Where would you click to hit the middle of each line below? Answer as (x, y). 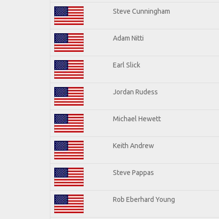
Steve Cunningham (142, 11)
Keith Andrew (133, 145)
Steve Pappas (133, 172)
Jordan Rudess (135, 92)
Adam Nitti (128, 38)
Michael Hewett (137, 119)
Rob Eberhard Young (144, 199)
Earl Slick (127, 65)
